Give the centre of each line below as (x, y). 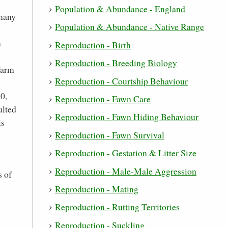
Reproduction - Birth (93, 45)
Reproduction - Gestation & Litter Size (126, 153)
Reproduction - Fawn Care (103, 98)
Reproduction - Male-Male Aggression (126, 171)
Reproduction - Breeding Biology (116, 63)
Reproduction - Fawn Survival (110, 135)
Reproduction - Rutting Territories (117, 207)
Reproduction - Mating (97, 189)
